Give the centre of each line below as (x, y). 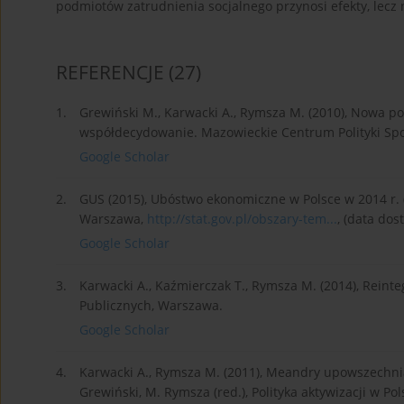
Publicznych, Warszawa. (151, 306)
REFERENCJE (110, 73)
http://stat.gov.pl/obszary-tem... (242, 219)
